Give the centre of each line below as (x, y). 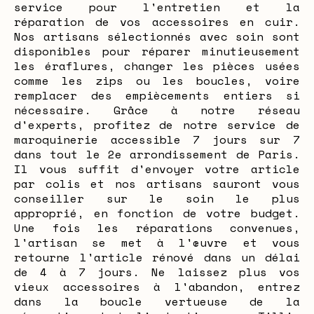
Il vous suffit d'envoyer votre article (157, 169)
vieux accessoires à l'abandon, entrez (157, 287)
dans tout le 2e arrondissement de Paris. (157, 154)
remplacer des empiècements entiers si (157, 95)
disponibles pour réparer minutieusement (157, 51)
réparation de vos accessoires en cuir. (157, 22)
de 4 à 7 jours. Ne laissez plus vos (157, 272)
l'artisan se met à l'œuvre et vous (157, 243)
